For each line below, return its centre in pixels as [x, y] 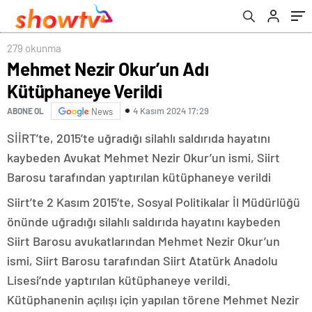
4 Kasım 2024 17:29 [171, 111]
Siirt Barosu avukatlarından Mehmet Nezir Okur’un [143, 241]
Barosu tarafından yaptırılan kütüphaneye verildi [139, 177]
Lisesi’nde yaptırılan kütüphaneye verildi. [119, 280]
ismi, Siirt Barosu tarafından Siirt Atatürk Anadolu [142, 260]
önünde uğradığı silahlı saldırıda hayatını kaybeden [144, 221]
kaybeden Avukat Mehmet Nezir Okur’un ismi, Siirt [143, 157]
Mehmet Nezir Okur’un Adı [108, 68]
